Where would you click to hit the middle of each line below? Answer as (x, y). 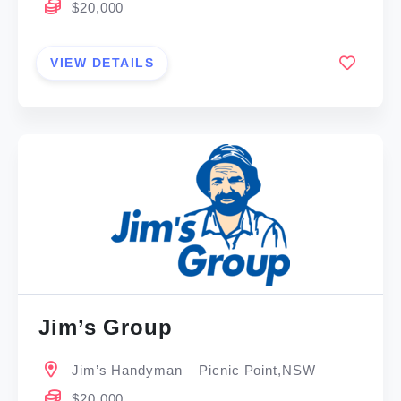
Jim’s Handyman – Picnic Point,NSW (194, 371)
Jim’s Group (106, 328)
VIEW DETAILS (102, 62)
